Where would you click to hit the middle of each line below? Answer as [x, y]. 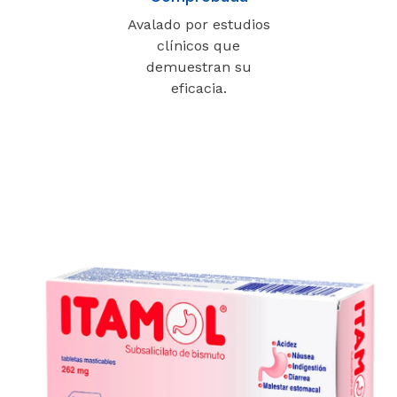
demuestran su [198, 66]
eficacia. [198, 88]
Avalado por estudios [198, 24]
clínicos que [198, 45]
